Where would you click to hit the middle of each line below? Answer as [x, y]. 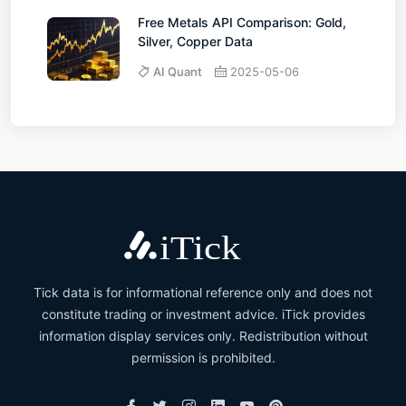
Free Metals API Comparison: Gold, [242, 22]
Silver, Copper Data [195, 41]
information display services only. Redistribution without [203, 335]
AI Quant [178, 71]
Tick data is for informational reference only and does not [203, 292]
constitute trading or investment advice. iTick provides [203, 314]
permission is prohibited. [203, 357]
